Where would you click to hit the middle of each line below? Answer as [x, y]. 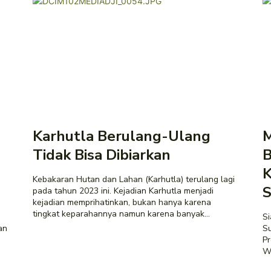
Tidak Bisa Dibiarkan [103, 155]
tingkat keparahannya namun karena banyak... [121, 214]
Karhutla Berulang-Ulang [122, 136]
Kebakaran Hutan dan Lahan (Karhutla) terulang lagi [134, 179]
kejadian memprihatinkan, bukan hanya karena [122, 202]
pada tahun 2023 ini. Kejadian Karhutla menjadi [123, 191]
